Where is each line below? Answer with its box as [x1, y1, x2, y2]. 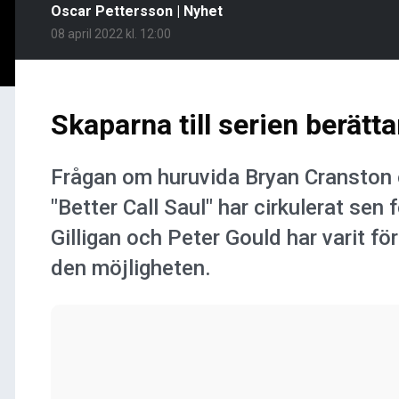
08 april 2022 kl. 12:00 [51, 26, 171, 41]
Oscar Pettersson [51, 2, 173, 20]
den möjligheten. [51, 255, 211, 281]
